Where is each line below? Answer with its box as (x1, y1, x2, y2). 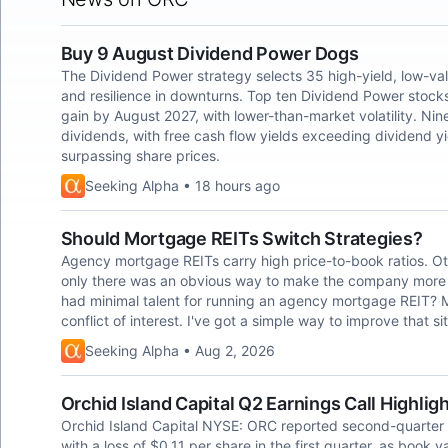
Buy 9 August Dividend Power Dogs (60, 43, 359, 64)
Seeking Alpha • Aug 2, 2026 (84, 342, 275, 359)
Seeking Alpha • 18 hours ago (84, 177, 280, 194)
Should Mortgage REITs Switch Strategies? (60, 228, 423, 249)
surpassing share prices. (60, 147, 220, 164)
